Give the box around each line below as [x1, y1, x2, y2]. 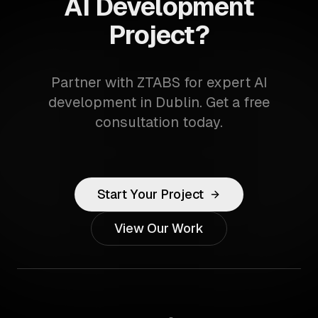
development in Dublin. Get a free [48, 94, 270, 110]
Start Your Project [97, 187, 204, 202]
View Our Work [114, 221, 204, 236]
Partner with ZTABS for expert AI [50, 75, 268, 90]
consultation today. [95, 114, 223, 130]
